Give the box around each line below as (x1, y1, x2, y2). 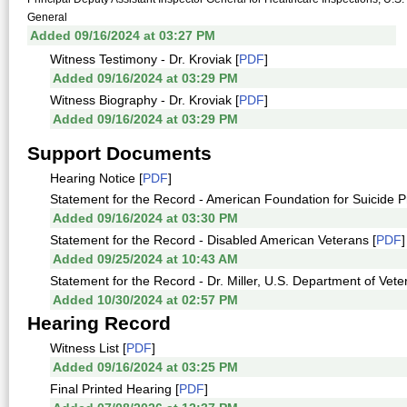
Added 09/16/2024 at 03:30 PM (53, 211, 238, 225)
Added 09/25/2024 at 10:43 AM (53, 252, 238, 266)
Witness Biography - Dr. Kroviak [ (50, 93, 239, 107)
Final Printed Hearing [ (50, 382, 179, 396)
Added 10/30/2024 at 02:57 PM (53, 293, 238, 307)
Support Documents (27, 143, 212, 164)
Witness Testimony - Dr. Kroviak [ (50, 52, 239, 66)
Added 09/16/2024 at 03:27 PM (30, 28, 215, 43)
